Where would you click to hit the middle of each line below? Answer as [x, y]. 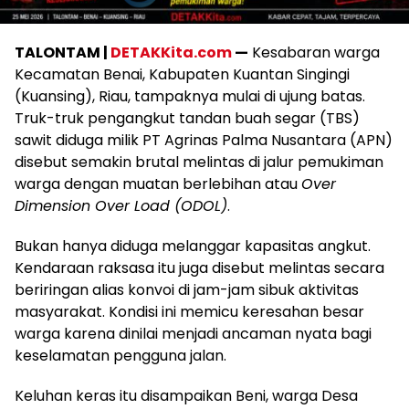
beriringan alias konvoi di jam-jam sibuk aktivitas [187, 290]
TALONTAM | [63, 52]
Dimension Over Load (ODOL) [121, 206]
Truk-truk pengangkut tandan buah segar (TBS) [187, 118]
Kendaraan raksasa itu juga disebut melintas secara [199, 268]
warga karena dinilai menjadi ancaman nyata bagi [193, 334]
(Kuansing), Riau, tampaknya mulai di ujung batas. [190, 96]
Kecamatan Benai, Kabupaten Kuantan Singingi [182, 74]
